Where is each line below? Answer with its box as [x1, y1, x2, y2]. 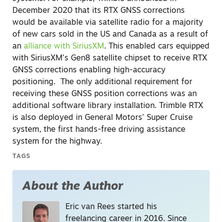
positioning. [12, 78, 55, 87]
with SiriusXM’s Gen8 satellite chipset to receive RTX [12, 55, 207, 63]
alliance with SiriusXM [24, 43, 104, 51]
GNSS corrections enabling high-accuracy [12, 66, 166, 75]
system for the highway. [12, 138, 102, 146]
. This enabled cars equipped [104, 43, 210, 51]
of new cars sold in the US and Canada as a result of [12, 31, 208, 39]
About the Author [22, 181, 123, 193]
